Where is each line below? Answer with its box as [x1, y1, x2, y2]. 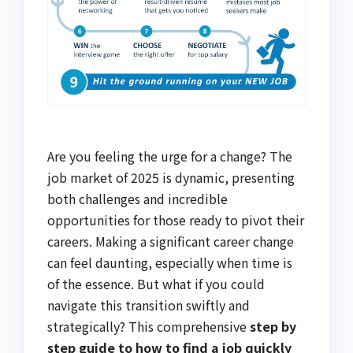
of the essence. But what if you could [47, 274, 265, 294]
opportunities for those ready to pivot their [47, 210, 304, 230]
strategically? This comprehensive [47, 317, 250, 336]
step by [250, 317, 296, 336]
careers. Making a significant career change [47, 232, 294, 251]
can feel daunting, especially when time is [47, 253, 292, 273]
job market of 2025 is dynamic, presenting [47, 168, 295, 188]
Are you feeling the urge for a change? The [47, 147, 292, 166]
